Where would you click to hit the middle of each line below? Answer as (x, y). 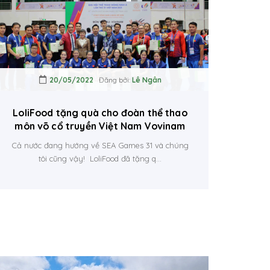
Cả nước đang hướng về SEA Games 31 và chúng (100, 145)
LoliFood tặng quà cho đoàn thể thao (100, 112)
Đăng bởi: (112, 80)
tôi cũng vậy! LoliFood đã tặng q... (100, 158)
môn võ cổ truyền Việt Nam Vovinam (100, 126)
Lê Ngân (146, 80)
